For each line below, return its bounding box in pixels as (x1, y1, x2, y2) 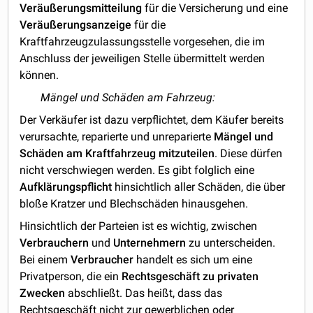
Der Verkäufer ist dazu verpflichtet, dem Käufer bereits (20, 113, 284, 127)
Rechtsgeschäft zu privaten (122, 270, 259, 284)
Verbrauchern (20, 236, 89, 250)
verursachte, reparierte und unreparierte (20, 130, 214, 144)
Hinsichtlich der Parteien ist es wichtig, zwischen (20, 219, 258, 233)
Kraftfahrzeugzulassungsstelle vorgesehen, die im (20, 35, 265, 49)
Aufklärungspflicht (20, 180, 112, 194)
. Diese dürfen (214, 147, 283, 161)
